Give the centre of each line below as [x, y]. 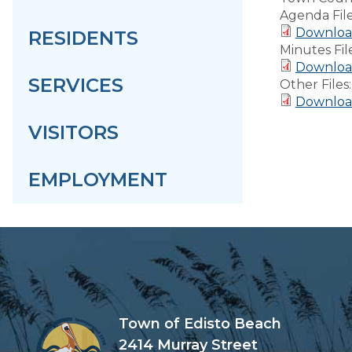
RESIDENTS [83, 38]
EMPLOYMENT [98, 180]
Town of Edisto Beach [200, 324]
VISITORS [73, 132]
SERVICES [76, 85]
